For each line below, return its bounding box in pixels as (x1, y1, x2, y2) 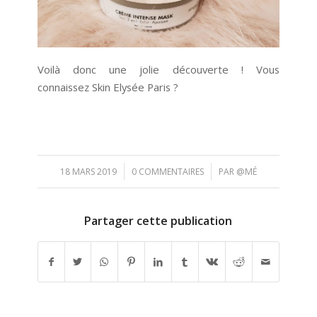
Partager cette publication (84, 212, 233, 229)
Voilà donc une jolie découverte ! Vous (37, 62, 280, 77)
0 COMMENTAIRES (131, 165, 204, 178)
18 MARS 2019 (59, 165, 117, 178)
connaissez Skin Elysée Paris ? (37, 80, 178, 95)
